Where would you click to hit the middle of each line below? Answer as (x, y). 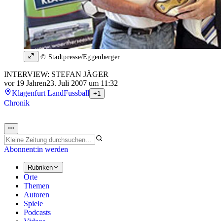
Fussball (76, 93)
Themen (37, 186)
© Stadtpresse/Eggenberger (79, 57)
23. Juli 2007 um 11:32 (82, 83)
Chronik (17, 103)
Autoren (37, 195)
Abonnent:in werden (36, 149)
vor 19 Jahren (25, 83)
